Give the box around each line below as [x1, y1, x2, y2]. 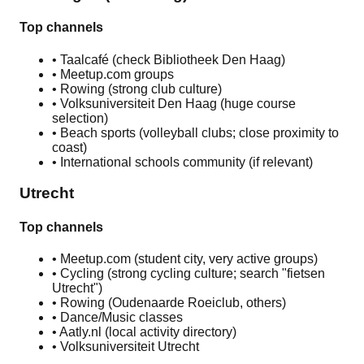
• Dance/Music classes [52, 310, 183, 324]
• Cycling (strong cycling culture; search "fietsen [52, 266, 325, 280]
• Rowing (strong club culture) [52, 81, 222, 96]
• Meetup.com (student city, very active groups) [52, 252, 318, 266]
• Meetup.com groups [52, 67, 174, 81]
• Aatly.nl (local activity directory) [52, 325, 236, 339]
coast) [52, 140, 87, 154]
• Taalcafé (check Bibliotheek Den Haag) [52, 52, 285, 67]
